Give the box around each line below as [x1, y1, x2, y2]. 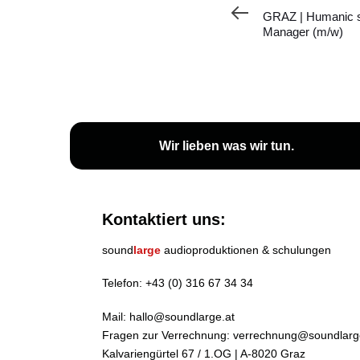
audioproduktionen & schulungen [161, 243, 331, 257]
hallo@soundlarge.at [129, 309, 235, 323]
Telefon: [102, 276, 145, 290]
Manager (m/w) [263, 24, 343, 39]
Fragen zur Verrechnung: [102, 328, 233, 342]
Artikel [263, 2, 296, 16]
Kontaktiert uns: [102, 211, 226, 229]
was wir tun [223, 139, 291, 153]
